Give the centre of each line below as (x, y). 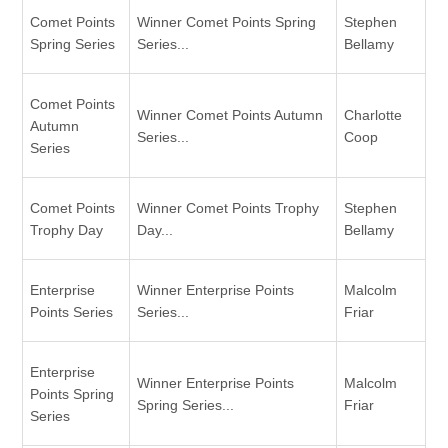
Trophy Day (66, 229)
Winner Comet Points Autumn (230, 114)
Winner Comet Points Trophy (228, 207)
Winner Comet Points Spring (226, 21)
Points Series (71, 311)
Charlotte (373, 114)
